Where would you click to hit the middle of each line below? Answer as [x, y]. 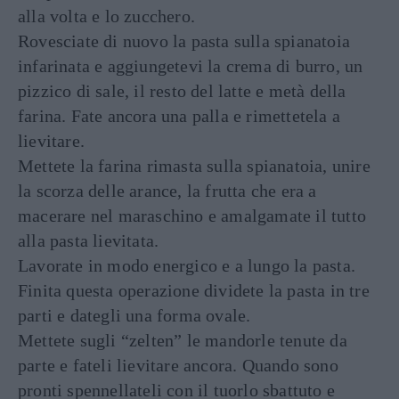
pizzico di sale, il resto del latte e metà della [182, 91]
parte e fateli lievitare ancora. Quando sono [178, 365]
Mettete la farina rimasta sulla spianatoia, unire [194, 166]
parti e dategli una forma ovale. [134, 315]
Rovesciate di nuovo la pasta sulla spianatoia [184, 41]
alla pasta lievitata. [89, 240]
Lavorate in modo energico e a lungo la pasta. [187, 265]
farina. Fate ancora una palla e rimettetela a [179, 116]
